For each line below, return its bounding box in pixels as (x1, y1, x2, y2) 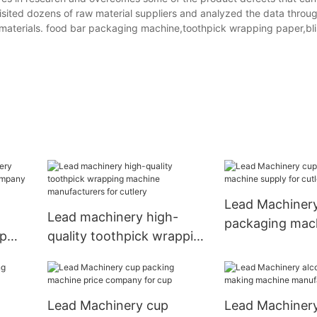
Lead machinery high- (47, 209, 178, 225)
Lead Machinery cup (47, 298, 168, 313)
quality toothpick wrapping (47, 229, 209, 244)
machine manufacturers (47, 248, 190, 263)
